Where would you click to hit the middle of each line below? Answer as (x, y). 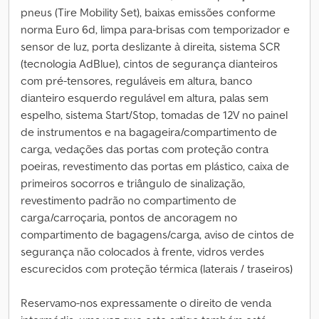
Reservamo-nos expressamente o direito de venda (146, 303)
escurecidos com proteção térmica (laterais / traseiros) (157, 268)
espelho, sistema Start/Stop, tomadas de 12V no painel (154, 115)
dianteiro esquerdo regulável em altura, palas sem (145, 98)
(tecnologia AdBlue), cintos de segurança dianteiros (149, 63)
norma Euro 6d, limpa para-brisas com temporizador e (155, 29)
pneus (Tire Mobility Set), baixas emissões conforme (148, 12)
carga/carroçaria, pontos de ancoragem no (129, 217)
